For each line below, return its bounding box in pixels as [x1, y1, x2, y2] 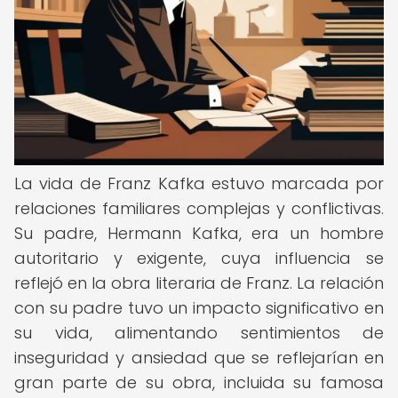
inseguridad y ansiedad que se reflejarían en [14, 346, 384, 369]
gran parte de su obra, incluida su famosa [14, 371, 384, 394]
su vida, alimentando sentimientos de [14, 322, 384, 344]
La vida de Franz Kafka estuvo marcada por [14, 172, 384, 195]
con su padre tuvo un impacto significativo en [14, 297, 384, 319]
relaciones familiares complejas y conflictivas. [14, 197, 384, 219]
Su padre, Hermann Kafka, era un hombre [14, 222, 384, 244]
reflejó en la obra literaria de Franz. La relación [14, 272, 384, 294]
